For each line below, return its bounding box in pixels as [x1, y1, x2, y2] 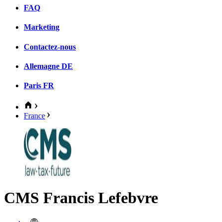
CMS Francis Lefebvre [4, 188, 158, 207]
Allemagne [24, 61, 59, 70]
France [24, 111, 45, 120]
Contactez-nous [24, 42, 76, 51]
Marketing [24, 23, 59, 32]
